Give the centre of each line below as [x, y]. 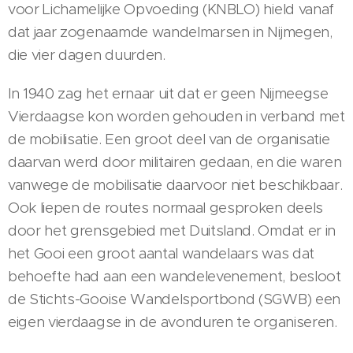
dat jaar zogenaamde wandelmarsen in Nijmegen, [170, 32]
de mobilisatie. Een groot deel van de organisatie [169, 139]
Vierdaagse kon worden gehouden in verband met [176, 116]
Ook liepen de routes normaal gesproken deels [165, 208]
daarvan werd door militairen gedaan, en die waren [175, 162]
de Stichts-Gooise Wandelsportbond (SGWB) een [174, 299]
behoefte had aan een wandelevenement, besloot [175, 276]
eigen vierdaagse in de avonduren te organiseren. [173, 322]
